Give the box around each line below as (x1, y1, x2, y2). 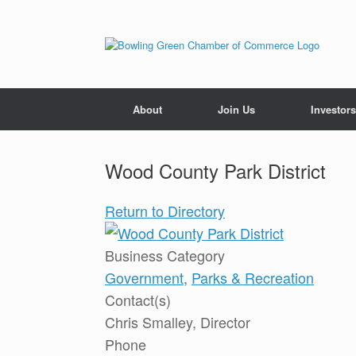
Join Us (218, 102, 255, 118)
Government (105, 267, 184, 288)
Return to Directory (105, 200, 225, 222)
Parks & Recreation (192, 267, 314, 288)
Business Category (105, 245, 225, 266)
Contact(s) (105, 289, 171, 311)
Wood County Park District (105, 157, 326, 185)
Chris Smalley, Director (105, 311, 250, 333)
